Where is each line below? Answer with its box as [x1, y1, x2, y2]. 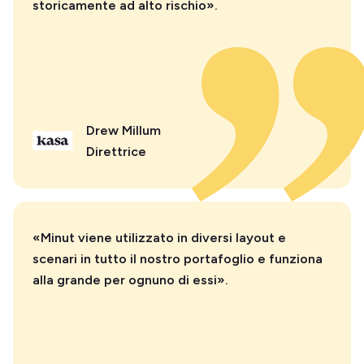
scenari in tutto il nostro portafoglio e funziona [32, 250, 323, 266]
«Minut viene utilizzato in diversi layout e [32, 229, 286, 245]
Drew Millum [86, 122, 161, 138]
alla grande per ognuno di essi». [32, 271, 228, 288]
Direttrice [86, 143, 146, 159]
